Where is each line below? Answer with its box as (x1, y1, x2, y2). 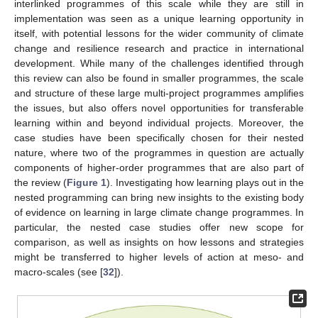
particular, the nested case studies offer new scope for (14, 221, 304, 233)
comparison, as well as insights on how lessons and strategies (14, 236, 304, 248)
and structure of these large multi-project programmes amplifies (14, 87, 304, 99)
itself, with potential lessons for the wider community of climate (14, 27, 304, 39)
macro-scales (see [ (14, 265, 103, 278)
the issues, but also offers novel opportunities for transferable (14, 102, 304, 114)
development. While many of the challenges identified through (14, 57, 304, 69)
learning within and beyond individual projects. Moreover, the (14, 116, 304, 128)
